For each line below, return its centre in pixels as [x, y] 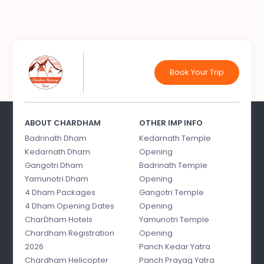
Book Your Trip [197, 72]
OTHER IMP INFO [171, 123]
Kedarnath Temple [175, 138]
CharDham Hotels [59, 219]
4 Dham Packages [60, 192]
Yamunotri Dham [57, 179]
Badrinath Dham [56, 138]
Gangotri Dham [54, 165]
